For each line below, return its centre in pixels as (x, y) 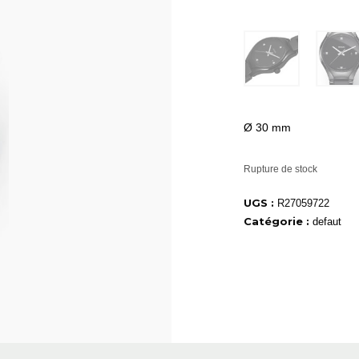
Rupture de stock (280, 169)
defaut (327, 222)
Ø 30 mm (267, 128)
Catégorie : (278, 222)
